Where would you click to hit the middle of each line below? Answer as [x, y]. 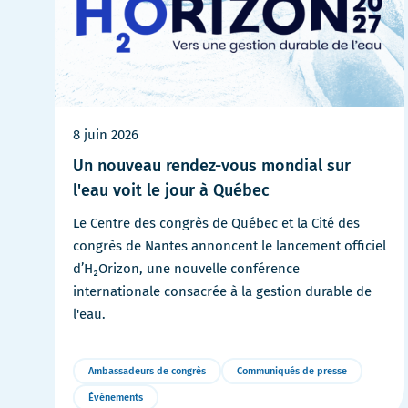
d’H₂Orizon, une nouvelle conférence [186, 268]
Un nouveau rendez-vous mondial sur [212, 165]
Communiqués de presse [292, 371]
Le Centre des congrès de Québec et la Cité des [216, 223]
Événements [116, 397]
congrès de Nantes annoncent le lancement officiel [229, 245]
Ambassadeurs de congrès [147, 371]
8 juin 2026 [106, 134]
